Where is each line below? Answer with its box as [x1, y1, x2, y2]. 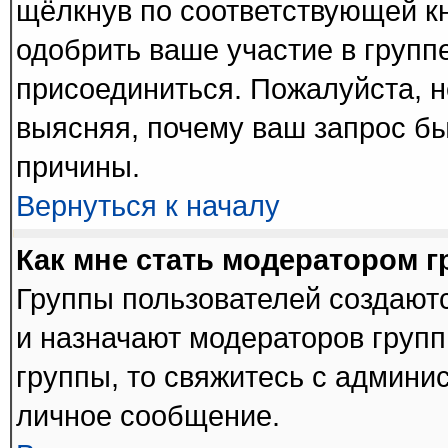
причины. [16, 151, 140, 183]
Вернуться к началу [16, 190, 280, 222]
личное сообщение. [16, 400, 280, 432]
